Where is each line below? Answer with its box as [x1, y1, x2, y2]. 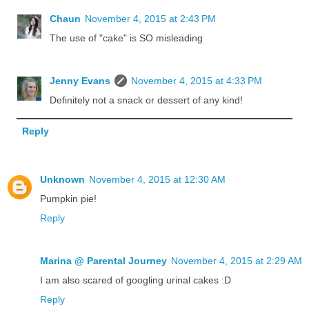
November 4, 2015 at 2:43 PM [85, 13, 217, 25]
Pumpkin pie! [40, 193, 97, 205]
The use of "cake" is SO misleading [50, 32, 203, 44]
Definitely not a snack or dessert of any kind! [50, 94, 243, 106]
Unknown [40, 174, 85, 186]
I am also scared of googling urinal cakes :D [40, 275, 231, 286]
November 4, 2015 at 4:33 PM [131, 75, 263, 87]
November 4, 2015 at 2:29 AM [171, 255, 302, 267]
